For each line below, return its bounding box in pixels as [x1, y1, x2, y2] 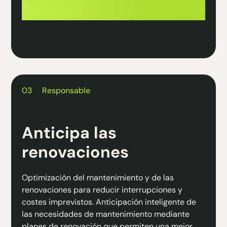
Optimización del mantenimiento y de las [21, 172, 174, 183]
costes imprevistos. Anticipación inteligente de [21, 197, 196, 207]
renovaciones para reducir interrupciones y [21, 184, 182, 195]
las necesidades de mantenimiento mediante [21, 209, 190, 219]
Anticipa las [21, 122, 117, 143]
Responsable [42, 85, 90, 96]
